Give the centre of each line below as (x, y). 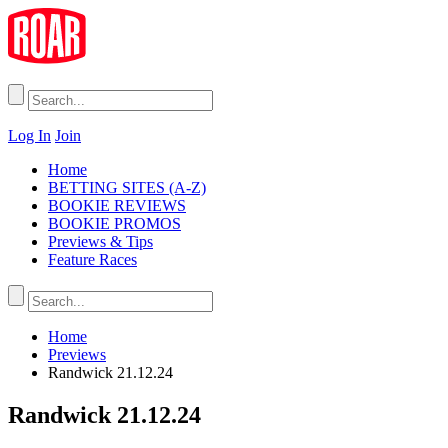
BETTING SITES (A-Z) (127, 188)
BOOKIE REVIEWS (117, 206)
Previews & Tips (100, 242)
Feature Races (92, 260)
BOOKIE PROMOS (114, 224)
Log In (29, 136)
